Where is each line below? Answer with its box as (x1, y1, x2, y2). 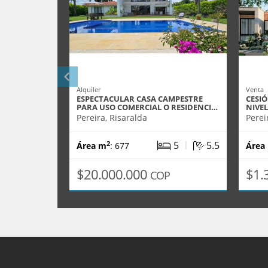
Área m (77, 140, 106, 151)
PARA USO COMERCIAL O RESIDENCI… (77, 102, 218, 112)
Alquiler (77, 85, 100, 94)
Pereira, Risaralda (77, 112, 147, 123)
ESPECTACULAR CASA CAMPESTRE (77, 93, 203, 104)
